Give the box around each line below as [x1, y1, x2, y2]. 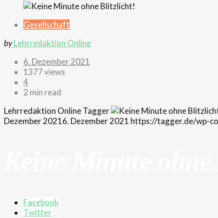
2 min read [23, 87, 61, 97]
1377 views [23, 66, 65, 77]
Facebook [23, 197, 59, 207]
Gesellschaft [23, 19, 70, 30]
